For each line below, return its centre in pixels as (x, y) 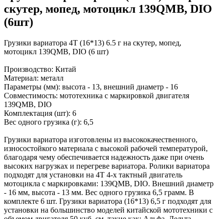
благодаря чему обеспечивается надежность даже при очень (104, 157)
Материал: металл (34, 78)
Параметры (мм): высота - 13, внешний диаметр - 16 (91, 87)
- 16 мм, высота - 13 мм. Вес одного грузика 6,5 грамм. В (99, 192)
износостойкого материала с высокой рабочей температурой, (106, 148)
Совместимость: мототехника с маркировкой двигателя (97, 95)
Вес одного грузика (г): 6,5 (49, 122)
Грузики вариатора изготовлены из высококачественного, (101, 139)
